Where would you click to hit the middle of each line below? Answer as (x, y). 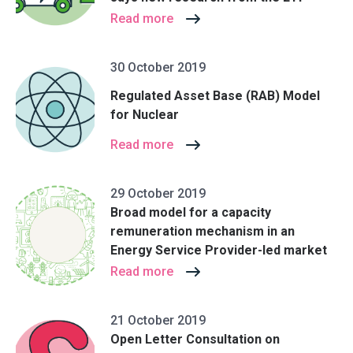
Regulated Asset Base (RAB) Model (215, 95)
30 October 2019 (158, 67)
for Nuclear (145, 114)
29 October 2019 (158, 193)
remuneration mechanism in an (203, 231)
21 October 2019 (158, 320)
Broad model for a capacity (191, 212)
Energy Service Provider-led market (219, 250)
